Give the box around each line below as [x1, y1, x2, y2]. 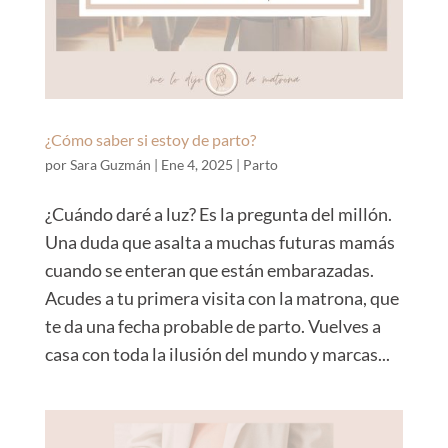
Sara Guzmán [69, 156, 151, 174]
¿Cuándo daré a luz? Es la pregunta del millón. [44, 203, 392, 226]
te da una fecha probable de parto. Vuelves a [44, 315, 381, 338]
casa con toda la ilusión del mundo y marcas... [44, 343, 390, 366]
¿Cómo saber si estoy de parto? [44, 130, 256, 150]
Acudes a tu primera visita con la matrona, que [44, 287, 399, 310]
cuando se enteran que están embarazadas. [44, 259, 374, 282]
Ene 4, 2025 [160, 156, 233, 174]
